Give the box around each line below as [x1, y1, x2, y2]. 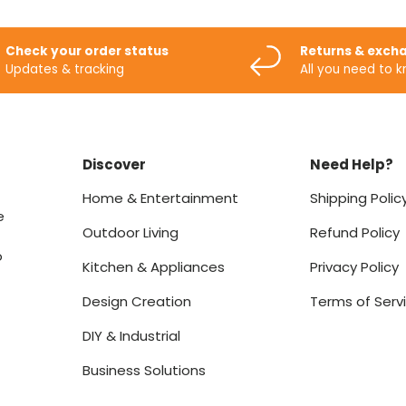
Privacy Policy [310, 257, 399, 277]
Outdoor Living [82, 223, 179, 243]
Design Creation [82, 292, 191, 312]
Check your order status [5, 43, 169, 61]
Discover [82, 155, 146, 175]
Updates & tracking [5, 61, 124, 79]
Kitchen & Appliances [82, 257, 225, 277]
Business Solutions [82, 361, 206, 381]
